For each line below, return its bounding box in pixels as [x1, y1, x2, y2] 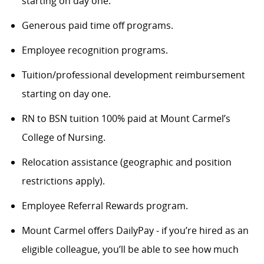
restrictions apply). [21, 174, 105, 188]
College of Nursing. [21, 131, 105, 144]
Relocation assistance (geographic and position [21, 156, 232, 169]
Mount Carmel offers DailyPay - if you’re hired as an [21, 224, 249, 237]
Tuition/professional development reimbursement [21, 68, 245, 82]
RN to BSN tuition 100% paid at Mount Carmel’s [21, 112, 230, 126]
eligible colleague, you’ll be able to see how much [21, 243, 239, 256]
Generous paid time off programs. [21, 19, 173, 32]
